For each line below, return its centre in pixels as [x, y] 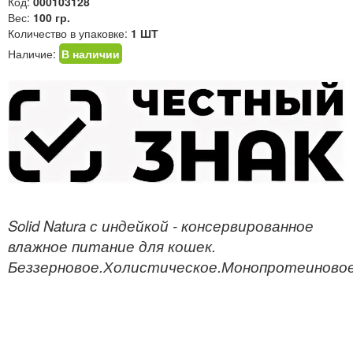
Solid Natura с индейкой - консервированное [161, 226]
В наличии [91, 54]
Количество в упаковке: [69, 33]
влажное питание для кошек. [112, 246]
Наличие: [33, 54]
